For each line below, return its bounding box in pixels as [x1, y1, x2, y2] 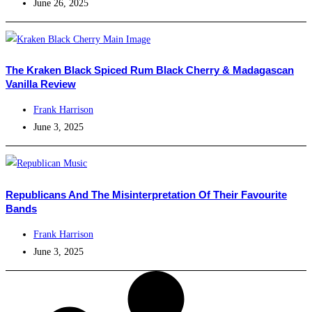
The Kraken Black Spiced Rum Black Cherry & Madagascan [6, 64, 294, 77]
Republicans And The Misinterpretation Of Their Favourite [6, 188, 287, 201]
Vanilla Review [6, 78, 76, 91]
